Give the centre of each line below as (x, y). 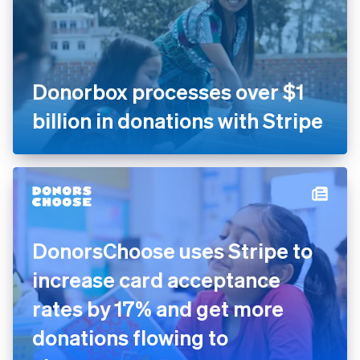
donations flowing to (130, 337)
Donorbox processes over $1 (168, 91)
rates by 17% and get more (158, 308)
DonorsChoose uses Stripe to (172, 250)
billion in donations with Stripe (178, 120)
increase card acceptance (156, 279)
